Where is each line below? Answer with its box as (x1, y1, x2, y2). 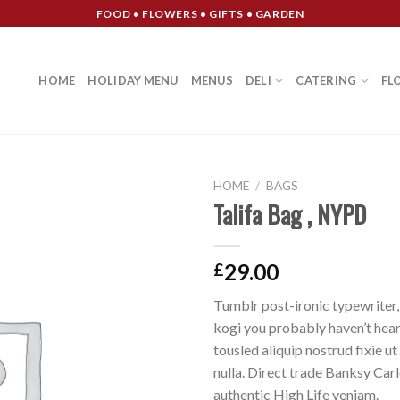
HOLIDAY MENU (87, 73, 179, 87)
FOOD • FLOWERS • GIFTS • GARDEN (96, 6, 304, 21)
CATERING (296, 73, 357, 87)
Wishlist (127, 238, 173, 254)
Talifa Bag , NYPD (213, 196, 366, 232)
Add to (130, 222, 170, 238)
